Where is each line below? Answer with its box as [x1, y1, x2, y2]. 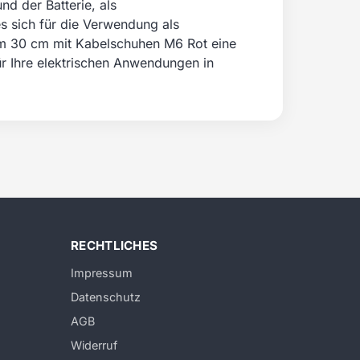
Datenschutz [71, 290, 141, 304]
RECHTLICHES [71, 238, 158, 253]
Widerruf [71, 338, 117, 352]
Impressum [71, 266, 133, 280]
